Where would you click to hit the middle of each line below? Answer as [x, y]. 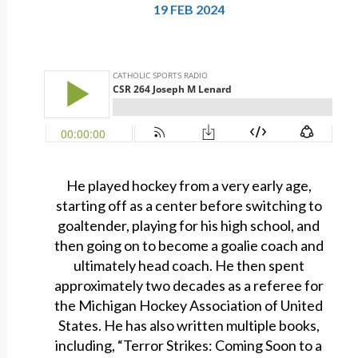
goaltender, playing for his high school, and [189, 226]
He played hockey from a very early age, [189, 186]
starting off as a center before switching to [189, 206]
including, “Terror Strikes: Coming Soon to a [189, 346]
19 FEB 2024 [189, 10]
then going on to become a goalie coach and [189, 246]
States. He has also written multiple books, [189, 326]
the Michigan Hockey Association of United [189, 306]
